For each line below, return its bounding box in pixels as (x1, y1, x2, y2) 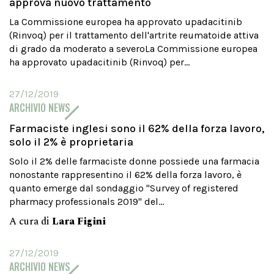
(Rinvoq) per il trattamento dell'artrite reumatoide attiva (9, 29, 259, 41)
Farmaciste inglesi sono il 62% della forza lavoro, (9, 122, 264, 135)
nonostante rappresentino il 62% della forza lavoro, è (9, 169, 242, 180)
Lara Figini (52, 214, 106, 229)
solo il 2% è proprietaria (9, 135, 133, 149)
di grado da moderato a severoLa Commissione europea (9, 43, 257, 54)
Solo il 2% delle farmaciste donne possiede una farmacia (9, 155, 259, 167)
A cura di (9, 214, 52, 229)
